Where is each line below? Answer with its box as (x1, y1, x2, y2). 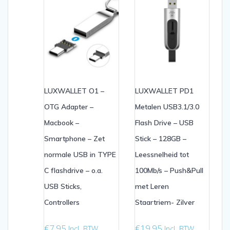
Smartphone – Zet (44, 134, 105, 144)
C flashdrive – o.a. (44, 166, 103, 176)
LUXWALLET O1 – (44, 86, 104, 96)
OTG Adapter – (44, 102, 93, 112)
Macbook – (44, 118, 79, 128)
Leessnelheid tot (135, 150, 189, 160)
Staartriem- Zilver (135, 198, 195, 207)
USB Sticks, (44, 182, 82, 191)
